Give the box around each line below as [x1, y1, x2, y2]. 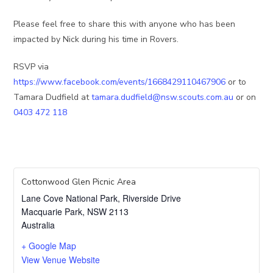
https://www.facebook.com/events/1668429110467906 [13, 76, 226, 88]
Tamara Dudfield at [13, 91, 92, 104]
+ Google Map [21, 239, 77, 252]
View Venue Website [21, 253, 101, 266]
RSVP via [13, 61, 49, 73]
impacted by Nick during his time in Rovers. [13, 34, 179, 46]
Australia [21, 219, 55, 232]
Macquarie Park [21, 205, 83, 218]
